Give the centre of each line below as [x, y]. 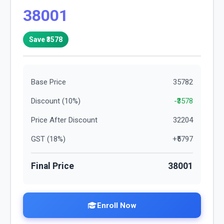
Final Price [52, 166]
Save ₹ [38, 39]
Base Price [48, 82]
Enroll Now [117, 205]
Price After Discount [64, 120]
